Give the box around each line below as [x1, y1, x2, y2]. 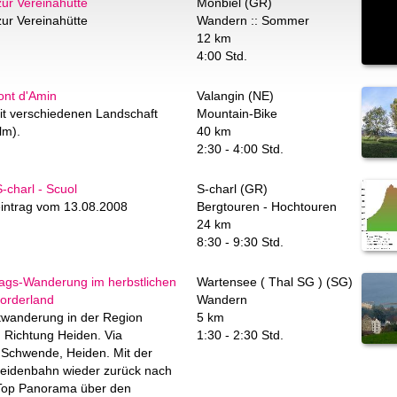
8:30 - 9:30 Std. [197, 235, 284, 249]
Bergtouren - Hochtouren [197, 199, 337, 214]
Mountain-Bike [197, 106, 277, 121]
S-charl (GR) [197, 182, 268, 196]
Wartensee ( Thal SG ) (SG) [197, 275, 353, 289]
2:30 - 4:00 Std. [197, 142, 284, 156]
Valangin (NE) [197, 89, 274, 103]
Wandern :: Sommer [197, 13, 309, 27]
